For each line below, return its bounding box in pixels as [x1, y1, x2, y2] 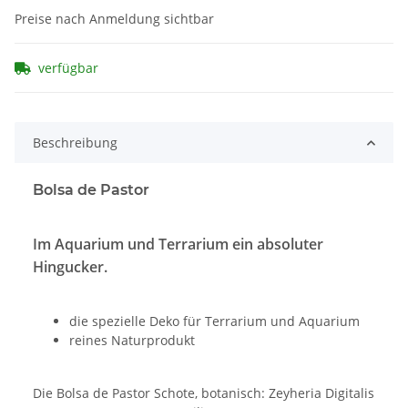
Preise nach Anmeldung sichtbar [15, 10, 214, 28]
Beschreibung [33, 134, 117, 152]
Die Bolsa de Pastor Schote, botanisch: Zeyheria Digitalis [33, 384, 374, 403]
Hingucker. [33, 257, 107, 278]
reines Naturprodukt [69, 331, 195, 350]
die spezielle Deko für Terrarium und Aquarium [69, 312, 360, 331]
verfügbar [38, 59, 98, 77]
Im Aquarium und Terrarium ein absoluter [33, 234, 323, 255]
